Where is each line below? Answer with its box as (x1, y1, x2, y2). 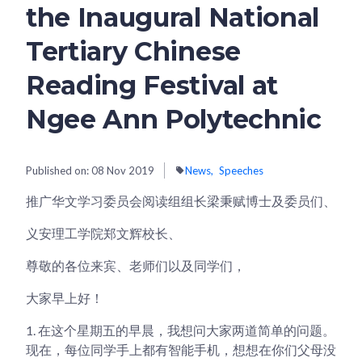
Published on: (26, 163, 91, 177)
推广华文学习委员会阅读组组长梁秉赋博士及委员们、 (26, 192, 336, 208)
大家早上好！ (26, 289, 103, 305)
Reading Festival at (26, 69, 278, 101)
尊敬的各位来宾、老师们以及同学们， (26, 257, 246, 273)
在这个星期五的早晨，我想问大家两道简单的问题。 (36, 322, 335, 338)
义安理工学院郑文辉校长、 (26, 225, 181, 241)
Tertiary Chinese (26, 35, 241, 67)
